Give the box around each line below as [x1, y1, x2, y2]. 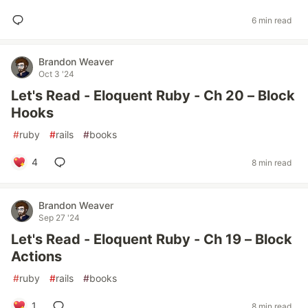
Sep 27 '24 [38, 212, 80, 223]
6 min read [252, 14, 291, 25]
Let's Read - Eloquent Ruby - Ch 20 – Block [11, 87, 295, 104]
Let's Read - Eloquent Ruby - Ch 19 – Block [11, 231, 292, 247]
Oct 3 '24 [38, 69, 74, 79]
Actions [11, 248, 62, 265]
